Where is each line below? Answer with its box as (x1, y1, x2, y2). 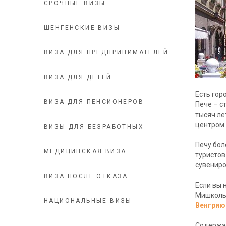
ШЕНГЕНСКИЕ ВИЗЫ (44, 24, 120, 31)
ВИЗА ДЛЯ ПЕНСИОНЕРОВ (44, 98, 144, 105)
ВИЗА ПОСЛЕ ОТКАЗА (44, 173, 128, 180)
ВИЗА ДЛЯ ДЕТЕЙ (44, 74, 112, 81)
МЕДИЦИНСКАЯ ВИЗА (44, 148, 127, 155)
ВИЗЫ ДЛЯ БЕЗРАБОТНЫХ (44, 123, 144, 130)
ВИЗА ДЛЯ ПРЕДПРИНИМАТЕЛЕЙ (44, 49, 168, 56)
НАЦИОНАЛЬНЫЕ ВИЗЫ (44, 197, 132, 204)
